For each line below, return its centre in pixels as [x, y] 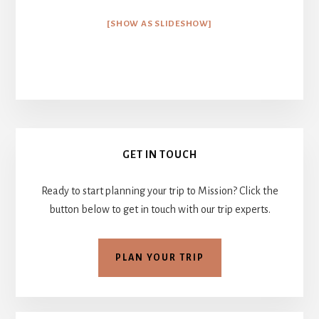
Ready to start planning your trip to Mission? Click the [159, 191]
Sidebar [58, 173]
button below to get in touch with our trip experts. [159, 210]
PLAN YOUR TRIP [159, 258]
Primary [61, 142]
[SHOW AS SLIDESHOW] [159, 24]
